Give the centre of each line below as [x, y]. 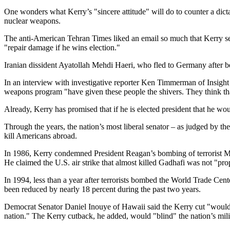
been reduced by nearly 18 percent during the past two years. [102, 189]
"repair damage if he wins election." [62, 47]
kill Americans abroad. [41, 136]
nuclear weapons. [32, 21]
